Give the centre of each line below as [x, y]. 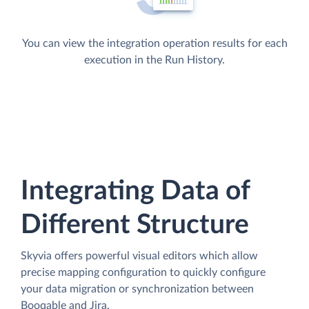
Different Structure [135, 225]
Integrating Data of [135, 191]
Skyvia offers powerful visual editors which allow [139, 256]
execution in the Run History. [154, 60]
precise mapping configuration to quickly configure [143, 272]
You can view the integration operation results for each [154, 43]
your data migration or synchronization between [137, 289]
